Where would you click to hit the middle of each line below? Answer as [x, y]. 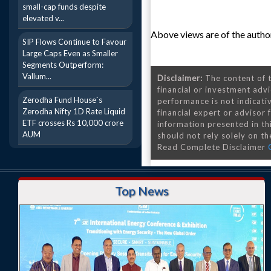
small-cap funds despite [64, 7]
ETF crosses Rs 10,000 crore [73, 123]
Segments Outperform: [63, 65]
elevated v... [43, 18]
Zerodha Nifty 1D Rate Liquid [74, 111]
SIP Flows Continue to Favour [74, 42]
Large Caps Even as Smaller [70, 53]
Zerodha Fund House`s [62, 100]
